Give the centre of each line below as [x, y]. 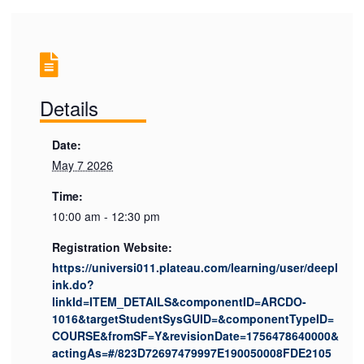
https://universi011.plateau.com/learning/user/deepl [195, 267]
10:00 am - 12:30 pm [106, 216]
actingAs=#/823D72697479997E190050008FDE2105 [192, 352]
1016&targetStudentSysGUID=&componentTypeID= [193, 318]
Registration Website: [113, 247]
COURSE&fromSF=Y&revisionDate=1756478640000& [196, 335]
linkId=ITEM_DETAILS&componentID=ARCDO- [180, 301]
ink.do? [74, 284]
